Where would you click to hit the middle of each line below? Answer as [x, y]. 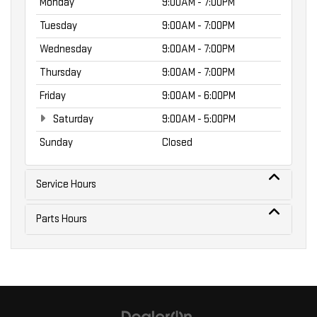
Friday [53, 96]
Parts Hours [62, 219]
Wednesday [66, 49]
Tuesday [58, 25]
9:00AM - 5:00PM [199, 119]
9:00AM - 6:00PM [199, 96]
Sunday [56, 142]
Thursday [60, 72]
